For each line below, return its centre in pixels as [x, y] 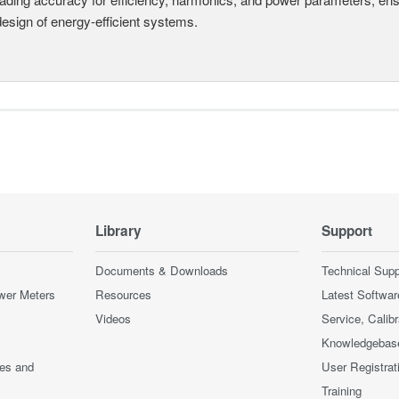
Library [118, 230]
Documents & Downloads [162, 270]
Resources [123, 294]
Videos [113, 318]
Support [347, 230]
